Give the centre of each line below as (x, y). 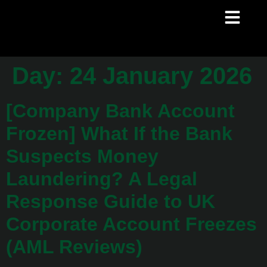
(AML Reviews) (74, 247)
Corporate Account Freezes (131, 224)
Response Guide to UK (111, 201)
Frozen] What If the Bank (119, 133)
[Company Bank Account (120, 111)
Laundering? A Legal (102, 179)
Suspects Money (82, 156)
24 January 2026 (161, 76)
